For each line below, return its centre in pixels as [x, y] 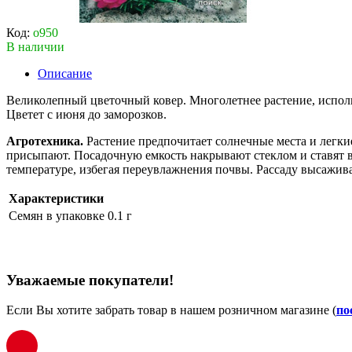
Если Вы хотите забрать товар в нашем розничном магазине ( [171, 310]
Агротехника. [45, 141]
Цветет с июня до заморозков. [88, 114]
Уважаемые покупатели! [90, 280]
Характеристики [56, 198]
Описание [65, 73]
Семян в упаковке [57, 215]
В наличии [35, 46]
